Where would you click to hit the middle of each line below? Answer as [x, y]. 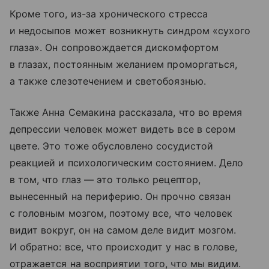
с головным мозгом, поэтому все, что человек [121, 213]
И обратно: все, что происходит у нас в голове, [124, 246]
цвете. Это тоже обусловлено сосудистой [111, 146]
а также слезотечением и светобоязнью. [108, 81]
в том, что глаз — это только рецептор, [105, 179]
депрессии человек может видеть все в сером [123, 129]
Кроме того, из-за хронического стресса [109, 14]
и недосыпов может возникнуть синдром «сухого [130, 30]
